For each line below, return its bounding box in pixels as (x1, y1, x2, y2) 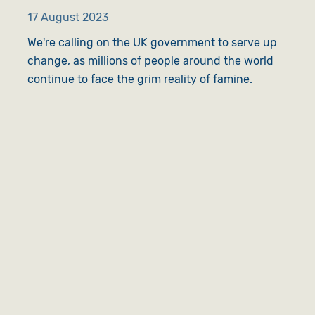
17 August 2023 (27, 10, 109, 24)
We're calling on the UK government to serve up (27, 35, 277, 49)
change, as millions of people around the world (27, 53, 274, 67)
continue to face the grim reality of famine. (27, 72, 255, 86)
